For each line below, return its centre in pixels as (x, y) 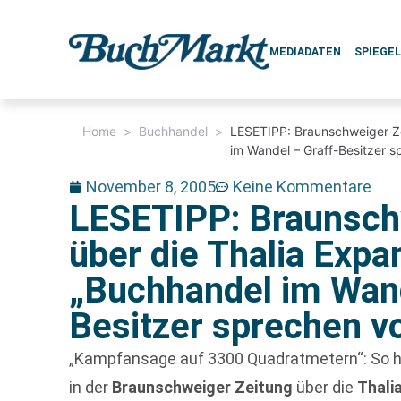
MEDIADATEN (306, 52)
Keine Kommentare (303, 187)
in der (91, 387)
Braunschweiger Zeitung (203, 387)
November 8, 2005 (151, 187)
